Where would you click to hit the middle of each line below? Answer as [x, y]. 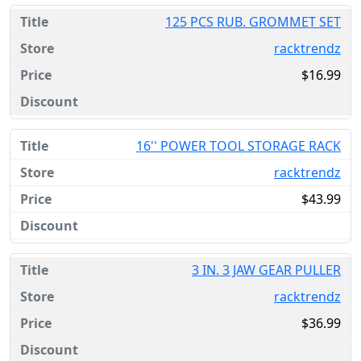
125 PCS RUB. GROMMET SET [253, 22]
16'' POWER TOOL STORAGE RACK [239, 146]
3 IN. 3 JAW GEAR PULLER [266, 270]
